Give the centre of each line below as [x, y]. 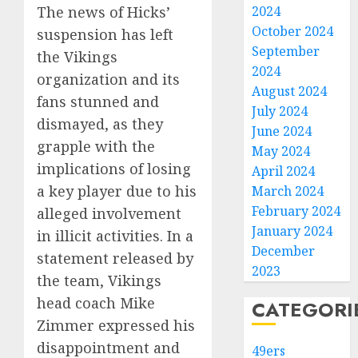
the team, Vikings [99, 280]
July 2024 [280, 111]
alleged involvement [109, 213]
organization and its [108, 79]
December [284, 251]
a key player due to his [117, 191]
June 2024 [282, 131]
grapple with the [96, 146]
